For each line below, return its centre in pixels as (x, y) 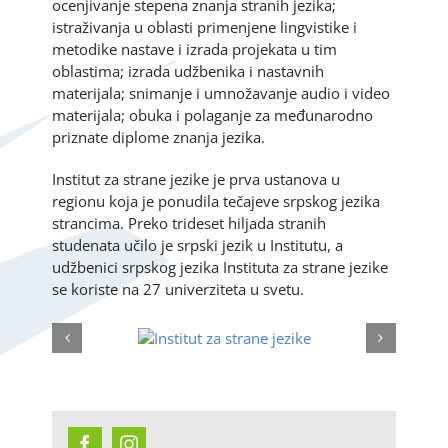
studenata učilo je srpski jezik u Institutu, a (198, 245)
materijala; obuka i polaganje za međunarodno (213, 115)
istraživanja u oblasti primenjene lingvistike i (205, 27)
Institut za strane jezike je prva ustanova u (196, 179)
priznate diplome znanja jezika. (159, 137)
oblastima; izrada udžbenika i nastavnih (188, 71)
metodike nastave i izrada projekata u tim (195, 49)
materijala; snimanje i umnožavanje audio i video (221, 93)
